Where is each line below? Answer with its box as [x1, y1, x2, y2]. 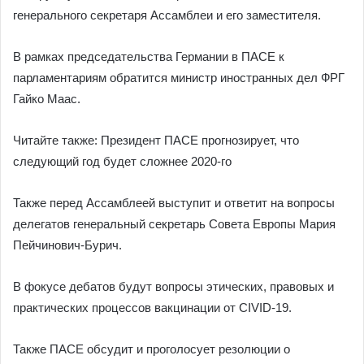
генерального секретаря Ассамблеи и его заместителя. [13, 8, 321, 22]
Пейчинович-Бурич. [13, 238, 122, 252]
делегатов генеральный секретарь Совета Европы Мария [13, 217, 336, 231]
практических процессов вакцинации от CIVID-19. [13, 301, 292, 314]
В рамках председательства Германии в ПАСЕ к [13, 50, 284, 63]
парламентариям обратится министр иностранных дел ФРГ [13, 71, 344, 84]
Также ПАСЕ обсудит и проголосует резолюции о [13, 342, 290, 356]
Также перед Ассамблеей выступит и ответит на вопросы [13, 196, 335, 210]
